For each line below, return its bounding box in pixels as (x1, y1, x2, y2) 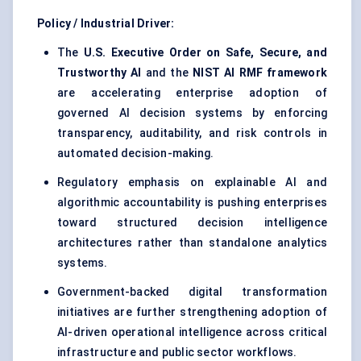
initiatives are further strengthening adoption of (57, 305, 327, 319)
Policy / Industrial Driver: (37, 17, 175, 31)
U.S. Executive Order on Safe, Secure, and (83, 46, 327, 60)
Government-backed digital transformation (57, 285, 327, 299)
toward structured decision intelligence (57, 216, 327, 230)
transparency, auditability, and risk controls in (57, 127, 327, 140)
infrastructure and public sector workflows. (57, 346, 297, 359)
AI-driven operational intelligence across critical (57, 326, 327, 339)
